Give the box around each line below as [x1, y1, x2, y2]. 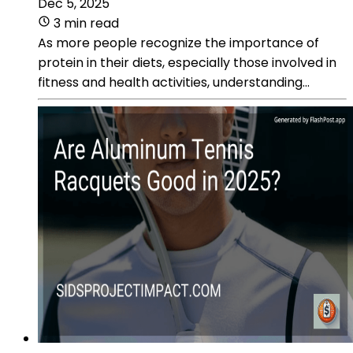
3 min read [54, 13, 119, 32]
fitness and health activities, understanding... [38, 72, 310, 91]
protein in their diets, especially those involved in [38, 53, 336, 72]
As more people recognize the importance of [38, 33, 319, 52]
